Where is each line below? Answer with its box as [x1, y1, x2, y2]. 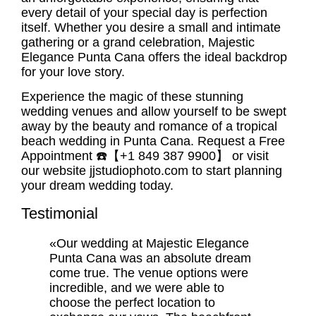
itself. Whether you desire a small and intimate [21, 20, 281, 35]
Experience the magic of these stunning [21, 90, 243, 104]
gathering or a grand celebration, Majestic [21, 35, 255, 49]
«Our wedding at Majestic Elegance [49, 236, 249, 250]
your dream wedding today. [21, 178, 174, 193]
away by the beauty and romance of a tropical [21, 119, 277, 134]
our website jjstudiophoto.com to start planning [21, 164, 282, 178]
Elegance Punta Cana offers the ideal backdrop [21, 49, 287, 64]
